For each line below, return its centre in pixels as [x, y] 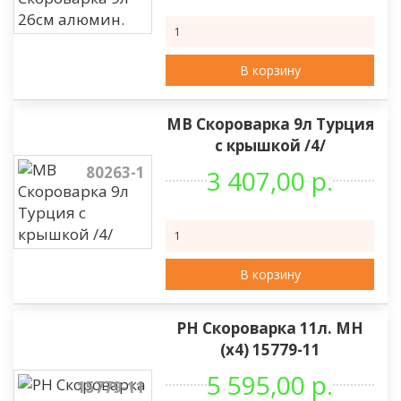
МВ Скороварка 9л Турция [270, 124]
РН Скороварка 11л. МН [270, 328]
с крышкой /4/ [270, 145]
